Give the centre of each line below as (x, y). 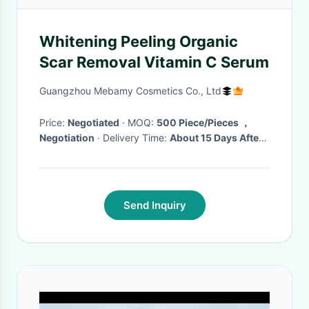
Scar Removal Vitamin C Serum (154, 62)
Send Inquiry (154, 205)
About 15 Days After (216, 138)
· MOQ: (142, 122)
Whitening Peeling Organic (139, 41)
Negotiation (67, 138)
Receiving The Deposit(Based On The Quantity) (150, 153)
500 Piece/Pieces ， (203, 122)
